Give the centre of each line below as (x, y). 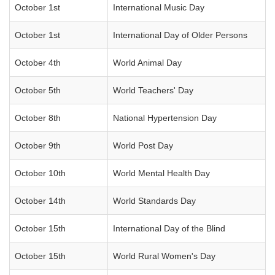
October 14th (40, 201)
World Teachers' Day (153, 90)
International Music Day (159, 7)
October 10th (40, 173)
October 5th (38, 90)
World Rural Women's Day (164, 256)
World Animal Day (147, 63)
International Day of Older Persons (180, 35)
